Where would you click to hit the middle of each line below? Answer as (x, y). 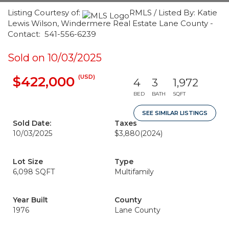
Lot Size (28, 162)
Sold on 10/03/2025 (55, 58)
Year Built (30, 200)
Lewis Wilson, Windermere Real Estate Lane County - (110, 23)
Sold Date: (32, 123)
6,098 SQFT (34, 172)
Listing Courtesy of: (45, 13)
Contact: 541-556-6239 (52, 34)
